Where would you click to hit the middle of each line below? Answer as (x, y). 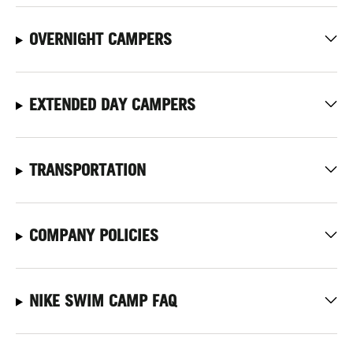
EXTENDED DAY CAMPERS (112, 104)
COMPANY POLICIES (93, 235)
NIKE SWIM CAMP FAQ (102, 301)
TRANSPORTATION (87, 170)
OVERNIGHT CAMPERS (100, 39)
